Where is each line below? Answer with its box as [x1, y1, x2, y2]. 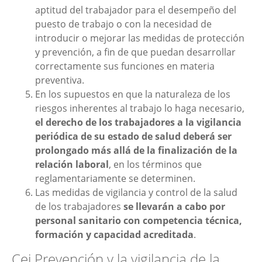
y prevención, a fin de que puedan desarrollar [35, 46, 236, 59]
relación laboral [35, 158, 109, 171]
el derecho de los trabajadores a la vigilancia [35, 116, 242, 129]
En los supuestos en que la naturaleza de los [35, 88, 230, 101]
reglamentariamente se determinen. [35, 172, 195, 185]
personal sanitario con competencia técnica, [35, 214, 242, 227]
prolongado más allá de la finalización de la [35, 144, 237, 157]
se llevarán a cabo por [123, 200, 225, 213]
